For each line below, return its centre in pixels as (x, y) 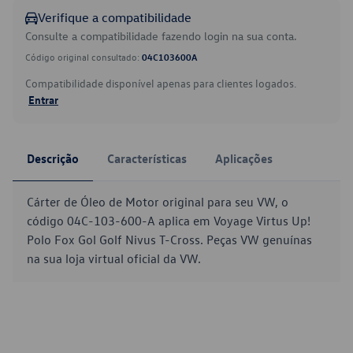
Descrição (53, 158)
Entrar (43, 99)
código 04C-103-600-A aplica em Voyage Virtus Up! (169, 221)
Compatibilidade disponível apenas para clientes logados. (161, 83)
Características (147, 158)
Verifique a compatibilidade (115, 17)
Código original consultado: (84, 57)
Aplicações (244, 158)
